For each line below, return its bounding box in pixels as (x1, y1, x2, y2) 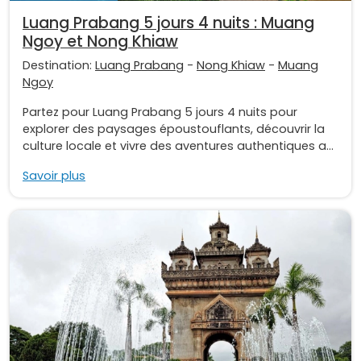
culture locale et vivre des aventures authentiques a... (23, 138, 334, 155)
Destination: (23, 57, 95, 74)
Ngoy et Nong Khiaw (23, 31, 178, 53)
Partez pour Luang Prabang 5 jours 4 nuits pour (23, 104, 297, 121)
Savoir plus (23, 168, 85, 185)
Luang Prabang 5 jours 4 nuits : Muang (23, 12, 314, 35)
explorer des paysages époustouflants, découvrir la (23, 121, 325, 138)
